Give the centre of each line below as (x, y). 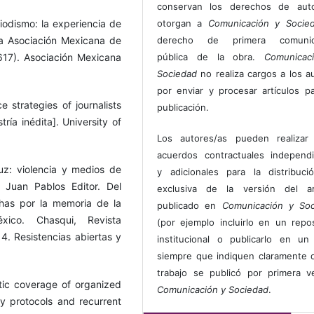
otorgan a (183, 23)
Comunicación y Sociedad (213, 289)
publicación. (183, 107)
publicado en (190, 205)
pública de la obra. (211, 56)
